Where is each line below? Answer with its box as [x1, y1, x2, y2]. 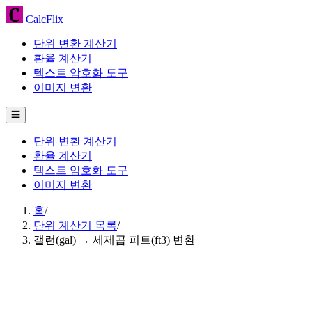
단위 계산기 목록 [33, 219, 117, 231]
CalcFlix [23, 13, 63, 25]
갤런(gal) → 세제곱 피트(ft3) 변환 [33, 234, 195, 246]
